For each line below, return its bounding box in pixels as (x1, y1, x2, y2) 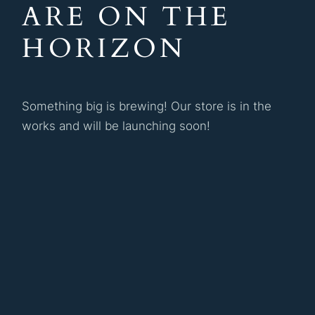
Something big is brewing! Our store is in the (22, 99, 272, 113)
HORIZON (22, 30, 186, 67)
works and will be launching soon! (22, 119, 211, 133)
